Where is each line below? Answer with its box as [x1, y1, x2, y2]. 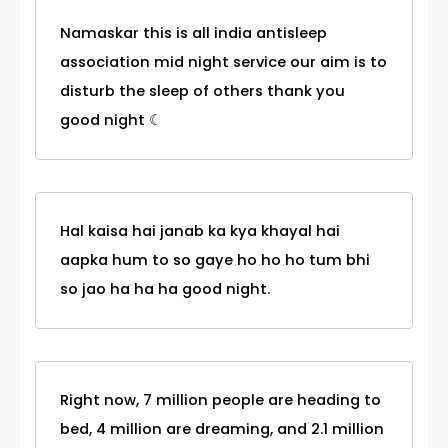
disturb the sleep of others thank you [60, 81, 345, 102]
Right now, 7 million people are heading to [60, 390, 381, 411]
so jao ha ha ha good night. [60, 279, 270, 300]
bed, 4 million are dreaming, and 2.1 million [60, 419, 384, 440]
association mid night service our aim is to [60, 52, 387, 73]
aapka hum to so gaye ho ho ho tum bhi [60, 250, 370, 271]
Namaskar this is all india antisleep [60, 23, 327, 44]
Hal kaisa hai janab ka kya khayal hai [60, 221, 340, 242]
